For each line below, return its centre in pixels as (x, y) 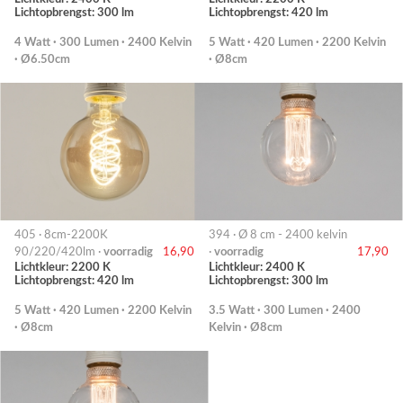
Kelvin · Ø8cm (246, 327)
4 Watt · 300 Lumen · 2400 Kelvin (103, 43)
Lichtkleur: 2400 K (257, 267)
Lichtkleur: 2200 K (63, 267)
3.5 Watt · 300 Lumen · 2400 (285, 310)
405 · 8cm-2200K (61, 234)
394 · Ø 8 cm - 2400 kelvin (278, 234)
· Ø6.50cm (42, 60)
